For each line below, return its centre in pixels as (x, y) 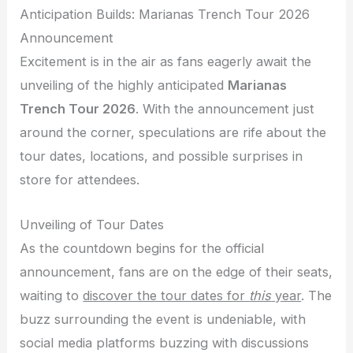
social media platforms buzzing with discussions (165, 342)
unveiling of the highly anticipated (124, 85)
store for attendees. (80, 180)
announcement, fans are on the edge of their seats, (176, 271)
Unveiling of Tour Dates (92, 224)
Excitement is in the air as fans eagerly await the (166, 62)
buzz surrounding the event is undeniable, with (163, 319)
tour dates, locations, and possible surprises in (162, 156)
